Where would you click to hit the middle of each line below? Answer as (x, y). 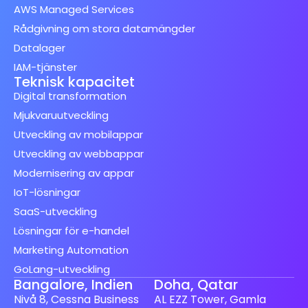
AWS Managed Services (74, 10)
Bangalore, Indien (73, 285)
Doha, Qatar (196, 285)
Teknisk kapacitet (74, 82)
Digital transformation (70, 96)
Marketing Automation (71, 250)
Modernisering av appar (74, 173)
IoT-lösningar (47, 192)
